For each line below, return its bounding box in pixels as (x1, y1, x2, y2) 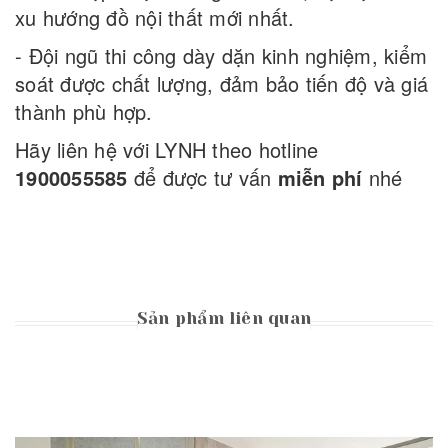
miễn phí (271, 163, 363, 193)
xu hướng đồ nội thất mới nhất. (15, 3, 295, 33)
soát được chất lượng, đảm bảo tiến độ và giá (15, 69, 428, 99)
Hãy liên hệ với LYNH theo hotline (15, 135, 319, 165)
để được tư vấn (133, 163, 272, 193)
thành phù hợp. (15, 97, 153, 127)
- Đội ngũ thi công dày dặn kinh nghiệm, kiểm (15, 41, 427, 71)
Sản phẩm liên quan (136, 308, 312, 329)
